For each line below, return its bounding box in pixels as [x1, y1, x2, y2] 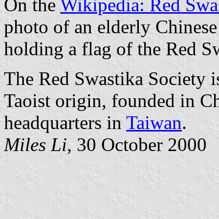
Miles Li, [4, 133, 72, 155]
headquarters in [4, 111, 126, 133]
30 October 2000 [72, 133, 207, 155]
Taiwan [126, 111, 182, 133]
